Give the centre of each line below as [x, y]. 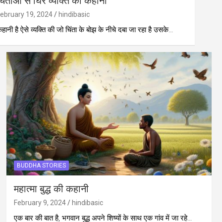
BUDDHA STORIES [41, 165]
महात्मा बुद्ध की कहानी [51, 189]
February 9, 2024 [40, 202]
